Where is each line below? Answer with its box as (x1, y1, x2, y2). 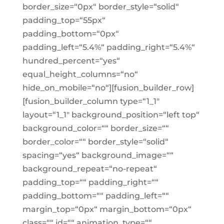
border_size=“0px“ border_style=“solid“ (22, 2, 179, 11)
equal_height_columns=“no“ (22, 69, 138, 79)
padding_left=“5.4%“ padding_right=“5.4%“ (22, 42, 195, 52)
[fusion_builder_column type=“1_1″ (22, 96, 159, 106)
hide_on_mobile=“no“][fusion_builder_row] (22, 83, 194, 92)
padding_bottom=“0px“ (22, 29, 119, 38)
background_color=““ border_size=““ (22, 123, 169, 133)
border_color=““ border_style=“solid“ (22, 137, 168, 146)
